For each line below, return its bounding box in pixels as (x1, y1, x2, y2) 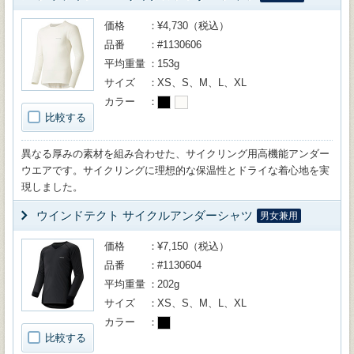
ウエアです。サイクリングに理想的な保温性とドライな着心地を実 (21, 164, 330, 176)
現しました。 (21, 181, 83, 193)
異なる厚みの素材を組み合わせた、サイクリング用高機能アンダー (21, 148, 330, 160)
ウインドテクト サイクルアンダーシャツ (36, 209, 253, 222)
